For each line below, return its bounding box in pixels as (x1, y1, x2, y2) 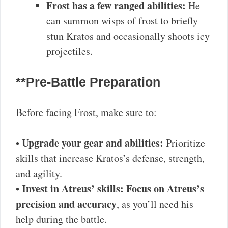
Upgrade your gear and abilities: (22, 135, 163, 150)
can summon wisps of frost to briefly (46, 13, 198, 27)
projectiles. (46, 44, 93, 58)
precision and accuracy (16, 196, 117, 211)
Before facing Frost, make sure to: (16, 105, 157, 119)
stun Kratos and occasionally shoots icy (46, 28, 210, 43)
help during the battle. (16, 212, 107, 226)
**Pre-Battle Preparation (16, 74, 160, 89)
